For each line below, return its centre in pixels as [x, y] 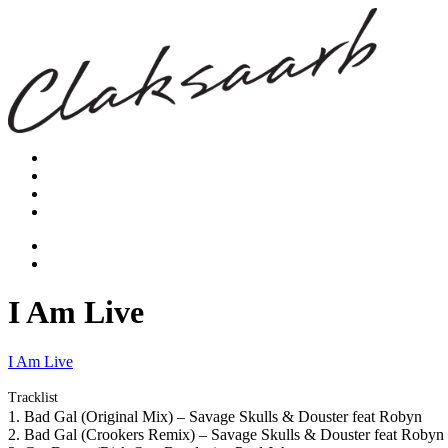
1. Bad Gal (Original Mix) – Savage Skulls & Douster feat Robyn [215, 416]
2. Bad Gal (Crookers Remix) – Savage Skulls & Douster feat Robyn [226, 434]
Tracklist [33, 397]
